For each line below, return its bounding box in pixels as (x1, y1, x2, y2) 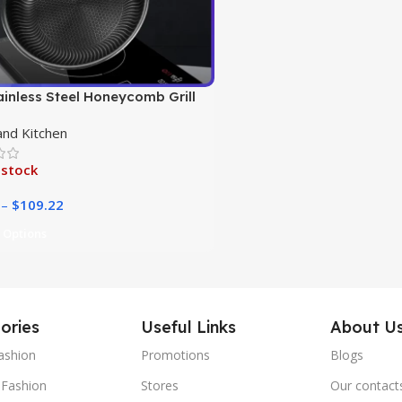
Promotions (140, 345, 210, 363)
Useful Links (140, 316, 236, 337)
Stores (140, 376, 179, 394)
